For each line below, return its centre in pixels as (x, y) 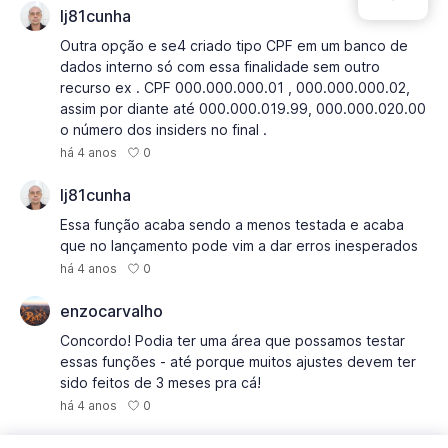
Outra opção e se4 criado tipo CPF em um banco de (234, 45)
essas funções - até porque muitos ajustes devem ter (238, 361)
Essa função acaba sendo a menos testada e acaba (232, 224)
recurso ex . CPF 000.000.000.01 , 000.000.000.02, (235, 87)
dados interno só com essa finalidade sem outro (220, 66)
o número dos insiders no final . (163, 129)
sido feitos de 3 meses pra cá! (160, 382)
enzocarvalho (111, 311)
